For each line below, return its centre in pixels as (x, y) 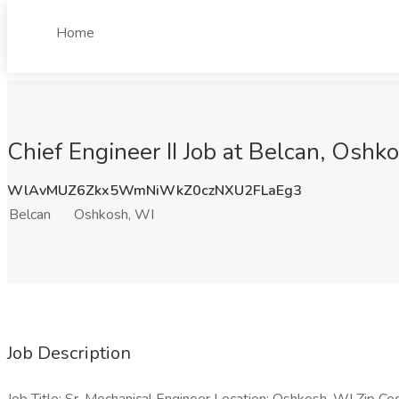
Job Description (69, 353)
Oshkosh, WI (114, 215)
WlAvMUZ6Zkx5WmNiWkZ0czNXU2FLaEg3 (155, 191)
